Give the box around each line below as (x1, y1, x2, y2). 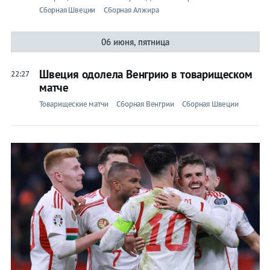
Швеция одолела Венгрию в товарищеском (39, 67, 253, 82)
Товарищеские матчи (39, 99, 108, 110)
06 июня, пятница (101, 36, 169, 48)
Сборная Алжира (104, 5, 159, 16)
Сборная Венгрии (116, 99, 174, 110)
